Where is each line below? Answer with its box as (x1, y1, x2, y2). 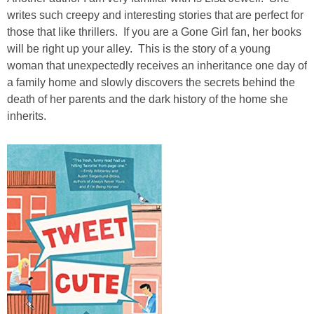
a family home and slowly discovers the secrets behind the (7, 76, 295, 88)
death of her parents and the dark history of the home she (7, 93, 288, 105)
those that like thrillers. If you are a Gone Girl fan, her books (7, 25, 301, 38)
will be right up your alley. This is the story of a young (7, 42, 271, 55)
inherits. (7, 109, 46, 122)
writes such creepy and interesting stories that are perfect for (7, 8, 303, 21)
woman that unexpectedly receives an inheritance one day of (7, 59, 307, 71)
